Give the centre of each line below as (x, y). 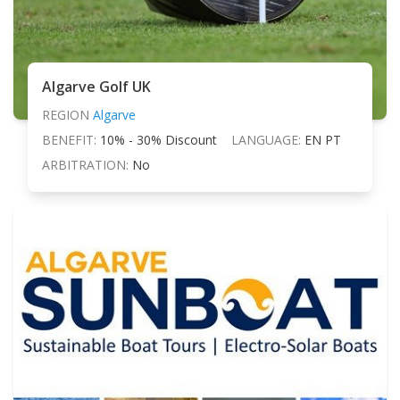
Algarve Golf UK (96, 87)
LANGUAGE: (266, 140)
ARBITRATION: (85, 165)
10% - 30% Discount (158, 140)
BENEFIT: (69, 140)
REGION (66, 115)
